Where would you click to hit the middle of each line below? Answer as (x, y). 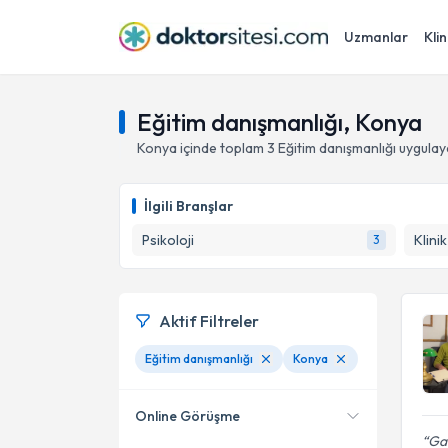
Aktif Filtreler (209, 321)
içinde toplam (222, 148)
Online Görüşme (187, 416)
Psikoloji (168, 240)
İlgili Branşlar (188, 206)
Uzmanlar (376, 37)
